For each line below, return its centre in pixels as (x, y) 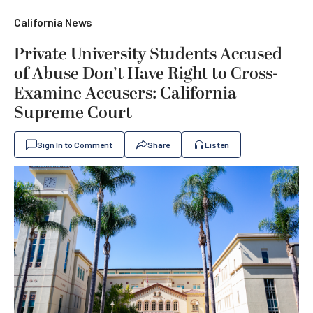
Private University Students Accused (148, 54)
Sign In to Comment (75, 145)
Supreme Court (73, 113)
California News (53, 22)
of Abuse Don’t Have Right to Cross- (146, 74)
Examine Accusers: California (125, 94)
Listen (217, 145)
